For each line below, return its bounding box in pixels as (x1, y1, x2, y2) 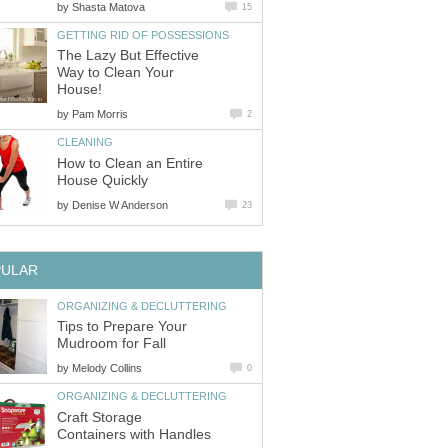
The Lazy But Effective (57, 48, 199, 64)
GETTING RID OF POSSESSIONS (57, 28, 229, 41)
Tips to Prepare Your (57, 319, 187, 335)
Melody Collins (72, 362, 142, 375)
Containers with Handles (57, 426, 211, 442)
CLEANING (57, 136, 113, 149)
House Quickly (57, 172, 148, 188)
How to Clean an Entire (57, 155, 203, 171)
